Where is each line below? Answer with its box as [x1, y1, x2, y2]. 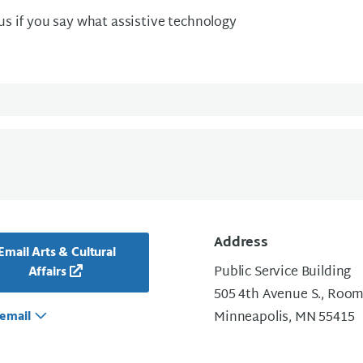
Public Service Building [214, 261, 352, 284]
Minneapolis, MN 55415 [214, 306, 355, 330]
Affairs [28, 262, 66, 283]
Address [214, 232, 268, 255]
